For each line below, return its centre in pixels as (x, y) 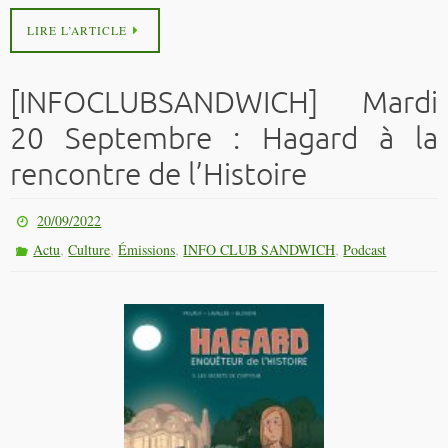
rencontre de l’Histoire (158, 175)
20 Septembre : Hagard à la (224, 139)
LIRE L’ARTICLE (77, 31)
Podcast (365, 250)
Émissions (147, 250)
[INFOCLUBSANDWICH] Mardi (224, 103)
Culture (89, 250)
